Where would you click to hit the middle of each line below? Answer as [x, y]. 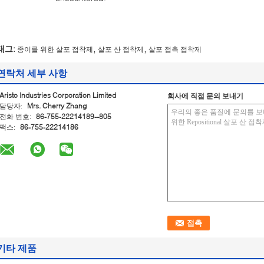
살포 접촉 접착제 [175, 49]
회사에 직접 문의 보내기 [205, 96]
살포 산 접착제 [121, 49]
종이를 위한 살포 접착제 [55, 49]
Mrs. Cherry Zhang [57, 106]
